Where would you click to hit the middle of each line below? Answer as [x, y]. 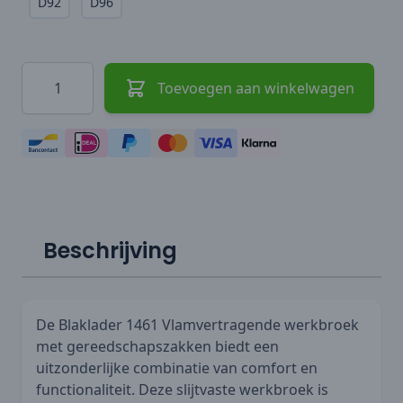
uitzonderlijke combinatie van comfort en [177, 367]
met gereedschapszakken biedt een [157, 346]
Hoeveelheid [63, 72]
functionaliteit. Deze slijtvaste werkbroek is [182, 389]
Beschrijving [110, 250]
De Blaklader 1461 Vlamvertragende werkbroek [197, 324]
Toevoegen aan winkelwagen [255, 88]
